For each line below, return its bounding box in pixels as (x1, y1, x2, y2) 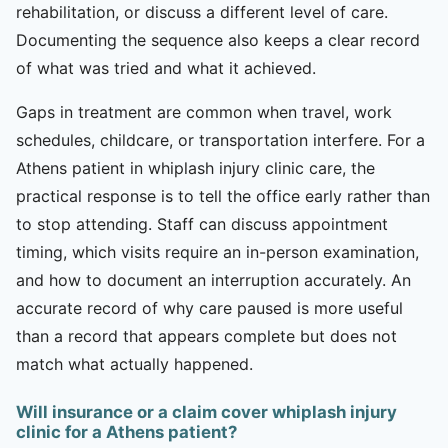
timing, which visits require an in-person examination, (16, 241, 419, 262)
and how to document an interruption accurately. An (16, 269, 411, 290)
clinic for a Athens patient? (16, 421, 237, 442)
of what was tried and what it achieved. (16, 57, 316, 78)
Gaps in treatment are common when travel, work (16, 101, 392, 122)
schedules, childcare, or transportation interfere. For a (16, 129, 425, 150)
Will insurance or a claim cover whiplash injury (16, 401, 397, 422)
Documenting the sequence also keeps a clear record (16, 29, 420, 50)
